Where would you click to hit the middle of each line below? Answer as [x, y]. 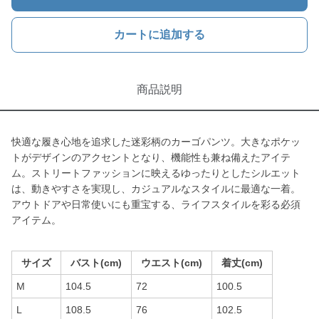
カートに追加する [159, 35]
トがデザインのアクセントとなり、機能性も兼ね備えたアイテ [151, 157]
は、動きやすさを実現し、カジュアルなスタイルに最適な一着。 [156, 189]
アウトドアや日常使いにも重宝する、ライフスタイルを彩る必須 [156, 204]
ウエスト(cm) [172, 263]
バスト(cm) [96, 263]
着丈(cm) [242, 263]
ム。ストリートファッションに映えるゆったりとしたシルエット [156, 173]
